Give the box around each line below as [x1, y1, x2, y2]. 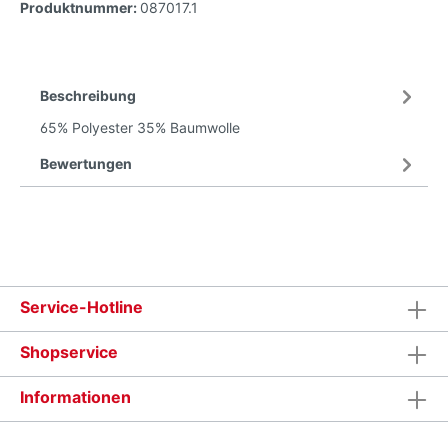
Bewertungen [40, 155, 132, 172]
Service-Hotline [20, 297, 143, 317]
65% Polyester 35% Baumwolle [40, 119, 240, 136]
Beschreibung [40, 87, 136, 104]
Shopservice [20, 342, 118, 362]
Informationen [20, 387, 131, 407]
